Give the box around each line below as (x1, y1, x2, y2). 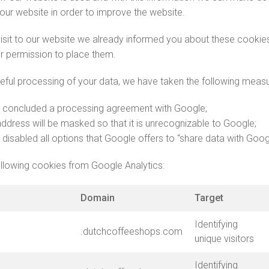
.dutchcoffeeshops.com (80, 226, 183, 237)
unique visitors (195, 233, 254, 244)
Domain (80, 192, 115, 204)
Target (195, 192, 223, 204)
